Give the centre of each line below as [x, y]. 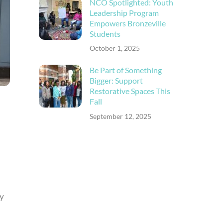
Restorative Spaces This [130, 91]
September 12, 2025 [120, 116]
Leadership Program [124, 12]
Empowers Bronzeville [127, 23]
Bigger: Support [116, 81]
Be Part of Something [125, 70]
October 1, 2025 [114, 48]
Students [105, 33]
